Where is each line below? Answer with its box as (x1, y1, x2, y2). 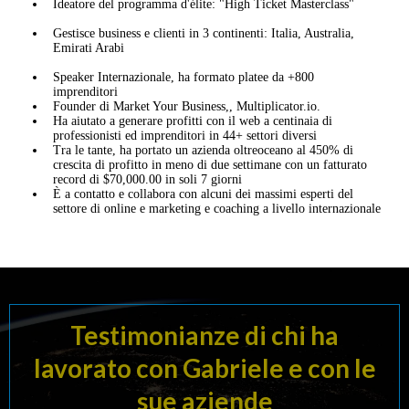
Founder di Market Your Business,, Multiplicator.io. (53, 99, 320, 113)
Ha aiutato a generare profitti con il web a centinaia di (53, 113, 332, 128)
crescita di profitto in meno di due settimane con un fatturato (53, 157, 367, 172)
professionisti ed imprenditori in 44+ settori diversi (53, 128, 317, 142)
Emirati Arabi (53, 40, 124, 55)
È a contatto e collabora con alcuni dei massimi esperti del (53, 186, 353, 201)
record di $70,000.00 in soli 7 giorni (53, 172, 242, 186)
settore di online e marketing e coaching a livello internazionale (53, 201, 381, 215)
